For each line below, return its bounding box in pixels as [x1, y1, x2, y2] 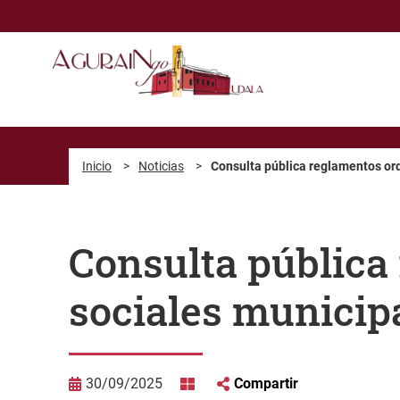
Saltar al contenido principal [6, 8, 183, 25]
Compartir [234, 374, 298, 392]
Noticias [138, 158, 184, 173]
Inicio [82, 158, 112, 173]
